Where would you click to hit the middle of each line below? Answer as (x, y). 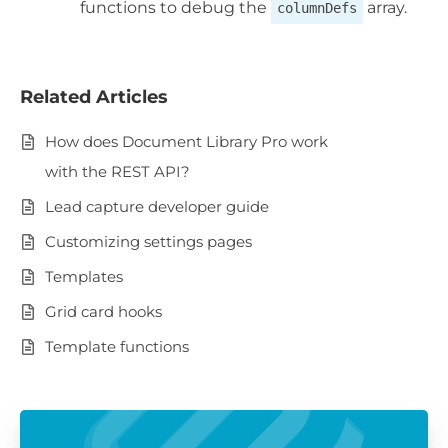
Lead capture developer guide (157, 207)
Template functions (117, 347)
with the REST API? (117, 172)
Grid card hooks (103, 312)
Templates (84, 277)
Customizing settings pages (148, 242)
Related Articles (94, 97)
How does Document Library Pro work (186, 142)
